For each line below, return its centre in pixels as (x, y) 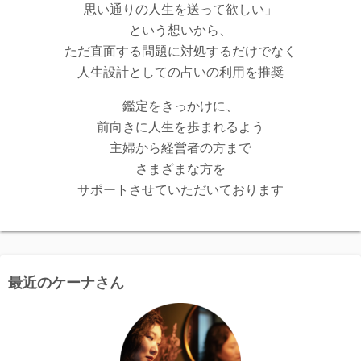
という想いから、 (180, 31)
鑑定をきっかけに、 (180, 106)
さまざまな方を (180, 169)
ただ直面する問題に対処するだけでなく (180, 52)
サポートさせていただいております (180, 190)
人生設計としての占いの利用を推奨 (180, 73)
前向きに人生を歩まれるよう (180, 127)
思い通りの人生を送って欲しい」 (180, 10)
